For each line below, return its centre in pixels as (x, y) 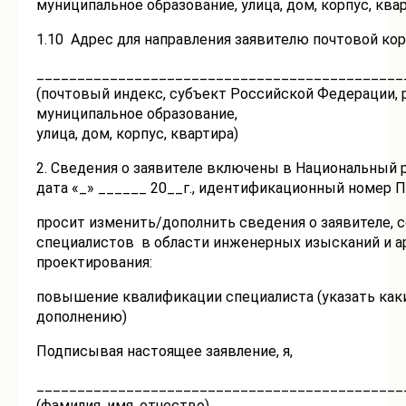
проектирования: (94, 263)
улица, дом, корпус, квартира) (137, 134)
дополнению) (82, 317)
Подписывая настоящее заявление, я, (164, 352)
